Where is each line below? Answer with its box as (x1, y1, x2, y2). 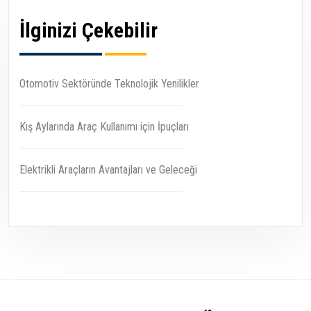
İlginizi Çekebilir (19, 18, 158, 43)
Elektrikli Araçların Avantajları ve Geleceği (19, 163, 197, 177)
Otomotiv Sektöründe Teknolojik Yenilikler (19, 77, 199, 91)
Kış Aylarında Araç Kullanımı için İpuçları (19, 120, 189, 134)
